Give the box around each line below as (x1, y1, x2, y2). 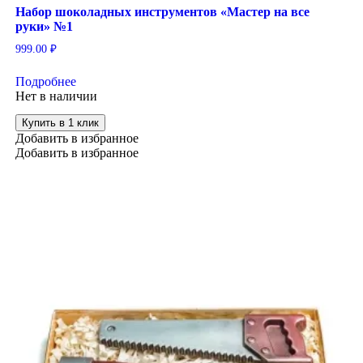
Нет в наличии (15, 88, 97, 103)
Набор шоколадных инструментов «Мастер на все (15, 4, 310, 19)
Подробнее (15, 74, 76, 88)
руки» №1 (15, 19, 73, 33)
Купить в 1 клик (21, 117, 99, 130)
